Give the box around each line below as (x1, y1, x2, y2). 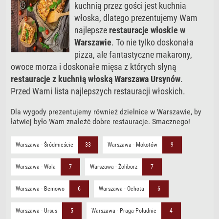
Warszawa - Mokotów (108, 141, 158, 148)
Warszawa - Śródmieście (16, 141, 74, 148)
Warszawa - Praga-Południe (91, 207, 157, 214)
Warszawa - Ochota (99, 185, 145, 192)
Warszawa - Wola (16, 163, 56, 170)
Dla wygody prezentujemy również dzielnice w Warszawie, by (11, 107, 202, 116)
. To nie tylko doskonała (111, 37, 194, 47)
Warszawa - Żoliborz (90, 163, 138, 170)
